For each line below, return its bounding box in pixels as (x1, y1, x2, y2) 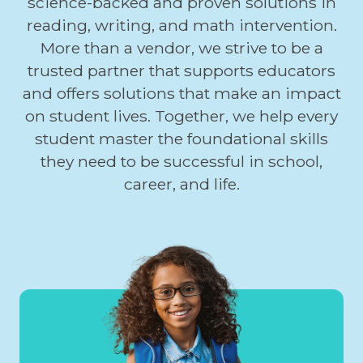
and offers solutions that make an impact (22, 83, 341, 103)
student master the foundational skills (35, 128, 328, 148)
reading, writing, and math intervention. (26, 15, 337, 35)
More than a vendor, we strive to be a (40, 37, 323, 58)
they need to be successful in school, (41, 151, 322, 171)
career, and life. (123, 173, 240, 194)
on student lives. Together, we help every (25, 105, 338, 126)
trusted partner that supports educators (28, 60, 335, 80)
